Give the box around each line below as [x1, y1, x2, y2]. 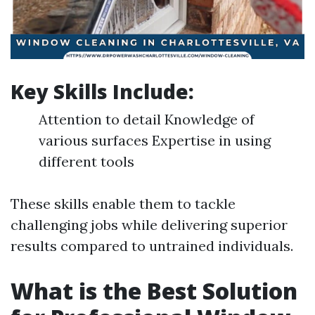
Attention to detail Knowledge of [39, 110, 255, 128]
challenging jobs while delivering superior [11, 216, 288, 233]
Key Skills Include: [11, 78, 194, 105]
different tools [39, 153, 134, 170]
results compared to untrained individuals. [11, 237, 293, 255]
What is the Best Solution [11, 276, 297, 306]
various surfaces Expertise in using [39, 131, 271, 149]
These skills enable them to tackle [11, 195, 236, 212]
